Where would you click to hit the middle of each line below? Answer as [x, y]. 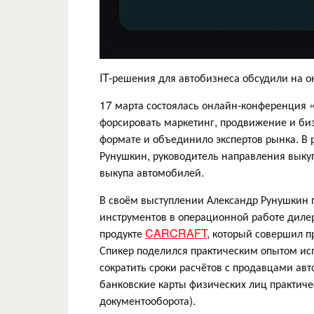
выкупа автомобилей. [152, 172]
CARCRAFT [176, 233]
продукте [122, 233]
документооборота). [148, 300]
